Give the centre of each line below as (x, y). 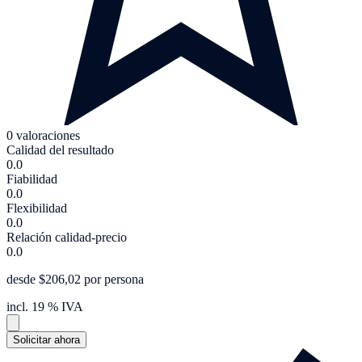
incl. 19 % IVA (45, 306)
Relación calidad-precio (67, 237)
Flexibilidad (37, 208)
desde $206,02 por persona (75, 279)
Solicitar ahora (46, 339)
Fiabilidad (32, 179)
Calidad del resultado (60, 149)
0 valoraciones (43, 135)
